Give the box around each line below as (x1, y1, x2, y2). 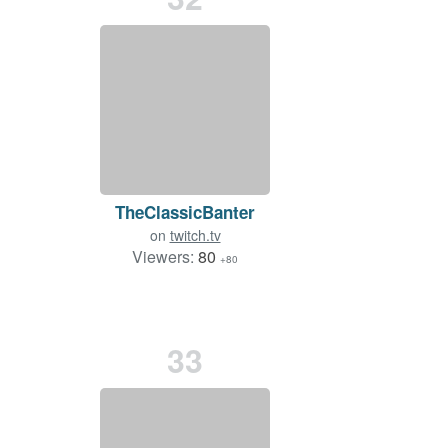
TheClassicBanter (115, 200, 255, 225)
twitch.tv (169, 225, 221, 246)
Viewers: (132, 245, 198, 269)
